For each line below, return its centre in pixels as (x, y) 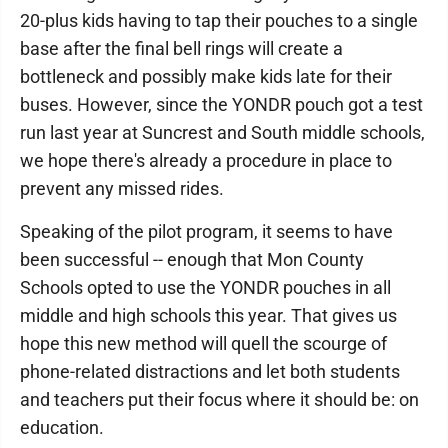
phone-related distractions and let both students (210, 371)
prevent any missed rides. (122, 188)
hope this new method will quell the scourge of (203, 343)
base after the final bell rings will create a (181, 48)
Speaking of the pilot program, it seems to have (206, 231)
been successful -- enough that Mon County (192, 259)
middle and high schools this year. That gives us (208, 315)
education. (62, 427)
